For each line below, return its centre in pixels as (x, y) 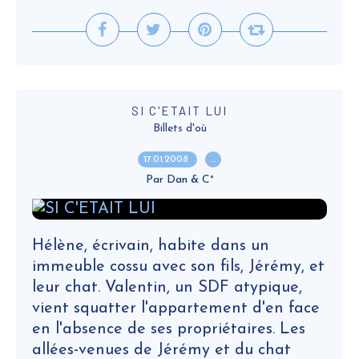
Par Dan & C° (179, 180)
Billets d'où (179, 129)
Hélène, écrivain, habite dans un (151, 246)
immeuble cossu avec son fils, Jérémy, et (178, 267)
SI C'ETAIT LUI (179, 111)
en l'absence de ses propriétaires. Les (169, 329)
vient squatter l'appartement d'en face (176, 309)
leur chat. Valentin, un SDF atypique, (167, 288)
